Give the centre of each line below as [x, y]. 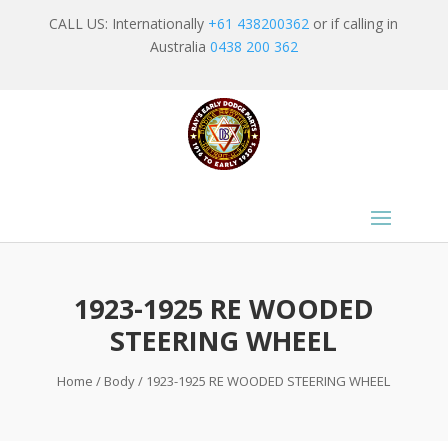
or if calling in [354, 23]
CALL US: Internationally [129, 23]
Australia [179, 46]
